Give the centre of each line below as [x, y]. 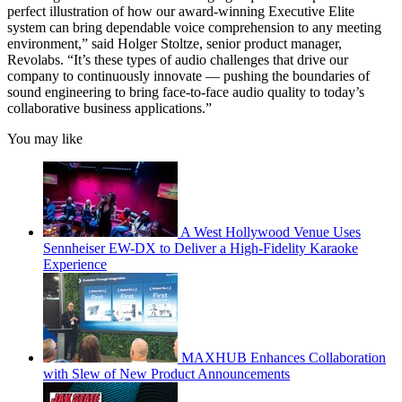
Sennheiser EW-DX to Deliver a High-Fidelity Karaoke [201, 249]
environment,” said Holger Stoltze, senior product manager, [175, 44]
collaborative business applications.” [109, 109]
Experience [75, 265]
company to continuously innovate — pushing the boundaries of [188, 76]
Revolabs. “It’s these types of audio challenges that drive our [178, 60]
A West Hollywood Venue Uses [271, 232]
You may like [45, 139]
